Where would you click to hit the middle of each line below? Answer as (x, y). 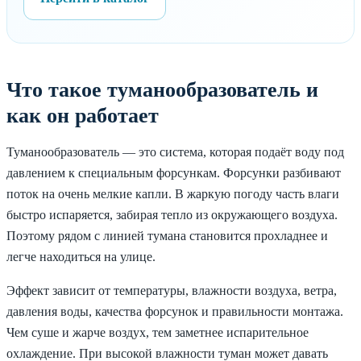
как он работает (83, 116)
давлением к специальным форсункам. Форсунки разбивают (174, 173)
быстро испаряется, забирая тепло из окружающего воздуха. (172, 215)
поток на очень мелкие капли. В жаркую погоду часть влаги (173, 194)
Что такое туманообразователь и (162, 90)
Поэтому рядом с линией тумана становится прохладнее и (167, 236)
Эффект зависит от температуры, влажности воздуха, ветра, (172, 290)
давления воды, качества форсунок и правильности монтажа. (175, 311)
